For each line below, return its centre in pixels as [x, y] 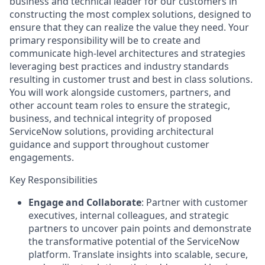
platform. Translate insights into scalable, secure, [138, 254]
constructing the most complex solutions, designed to [130, 14]
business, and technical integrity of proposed [111, 118]
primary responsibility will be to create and [105, 40]
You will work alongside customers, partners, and [120, 92]
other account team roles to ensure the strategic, [120, 105]
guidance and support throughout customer [109, 144]
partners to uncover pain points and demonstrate [140, 228]
